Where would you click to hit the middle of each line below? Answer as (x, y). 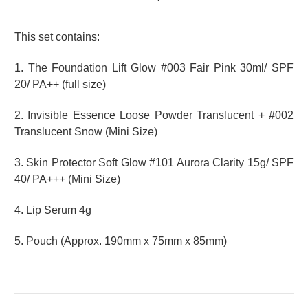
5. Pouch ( (39, 241)
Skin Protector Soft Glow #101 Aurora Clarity (135, 163)
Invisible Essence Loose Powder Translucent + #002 (161, 115)
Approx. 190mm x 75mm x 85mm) (145, 241)
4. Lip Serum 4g (53, 210)
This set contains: (57, 37)
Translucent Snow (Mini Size (84, 132)
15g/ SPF (269, 163)
